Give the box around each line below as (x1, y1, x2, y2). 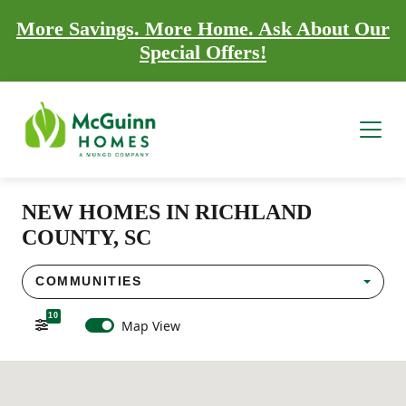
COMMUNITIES (35, 274, 142, 289)
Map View (121, 316, 180, 334)
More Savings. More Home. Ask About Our (16, 17, 390, 40)
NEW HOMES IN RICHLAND (22, 199, 312, 224)
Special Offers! (140, 41, 266, 63)
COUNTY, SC (22, 225, 151, 249)
